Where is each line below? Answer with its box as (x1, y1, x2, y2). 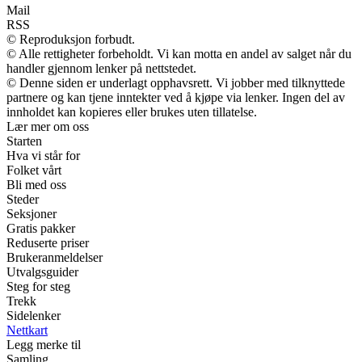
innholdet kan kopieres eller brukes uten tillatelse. (6, 105, 257, 120)
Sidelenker (6, 309, 61, 323)
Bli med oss (6, 178, 66, 192)
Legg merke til (6, 338, 81, 352)
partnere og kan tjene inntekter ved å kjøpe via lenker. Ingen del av (6, 90, 345, 105)
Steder (6, 192, 39, 207)
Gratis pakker (6, 221, 75, 236)
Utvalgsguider (6, 265, 78, 280)
